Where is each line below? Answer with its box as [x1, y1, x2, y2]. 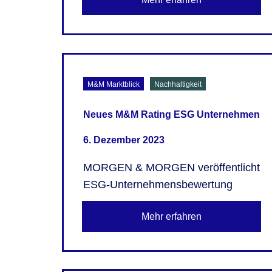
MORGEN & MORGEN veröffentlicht [83, 161, 260, 174]
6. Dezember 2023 [83, 134, 165, 145]
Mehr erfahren [141, 211, 202, 222]
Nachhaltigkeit [154, 80, 202, 89]
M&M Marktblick [87, 80, 140, 89]
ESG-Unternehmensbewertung [83, 178, 233, 191]
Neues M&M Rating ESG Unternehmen [83, 109, 260, 120]
